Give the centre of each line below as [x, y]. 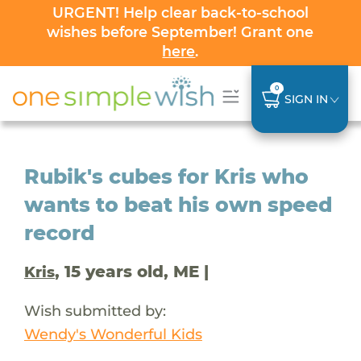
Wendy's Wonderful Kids [113, 334]
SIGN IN [306, 99]
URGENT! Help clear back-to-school [180, 12]
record [59, 232]
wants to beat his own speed [178, 204]
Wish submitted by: [95, 310]
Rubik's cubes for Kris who [166, 176]
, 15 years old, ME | [131, 271]
